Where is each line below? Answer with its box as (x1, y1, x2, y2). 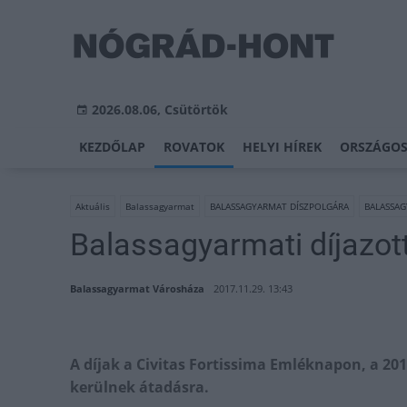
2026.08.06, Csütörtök (92, 101, 228, 118)
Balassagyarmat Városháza (70, 282, 204, 295)
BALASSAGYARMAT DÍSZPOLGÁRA (210, 200, 349, 213)
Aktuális (75, 200, 110, 213)
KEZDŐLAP (79, 138, 145, 155)
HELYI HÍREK (243, 138, 322, 155)
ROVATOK (164, 138, 224, 155)
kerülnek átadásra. (70, 377, 209, 397)
